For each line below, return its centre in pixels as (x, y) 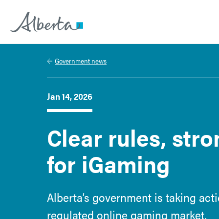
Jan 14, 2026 (70, 96)
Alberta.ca (29, 42)
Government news (81, 61)
